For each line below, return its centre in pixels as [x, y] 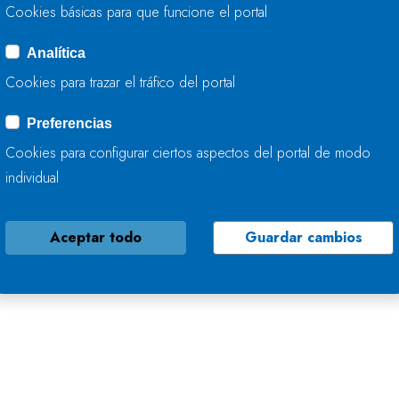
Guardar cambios [303, 237]
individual [32, 177]
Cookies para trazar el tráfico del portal [120, 82]
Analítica [56, 53]
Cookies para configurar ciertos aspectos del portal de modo [188, 152]
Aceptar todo [96, 237]
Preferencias [69, 123]
